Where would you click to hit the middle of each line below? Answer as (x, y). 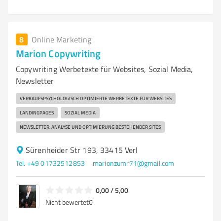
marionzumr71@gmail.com (134, 163)
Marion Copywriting (58, 53)
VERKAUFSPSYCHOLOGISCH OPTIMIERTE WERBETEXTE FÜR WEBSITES (96, 98)
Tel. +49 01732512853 (50, 163)
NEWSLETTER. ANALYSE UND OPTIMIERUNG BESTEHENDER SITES (90, 127)
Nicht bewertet (67, 202)
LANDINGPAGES (37, 112)
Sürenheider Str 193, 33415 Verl (82, 150)
